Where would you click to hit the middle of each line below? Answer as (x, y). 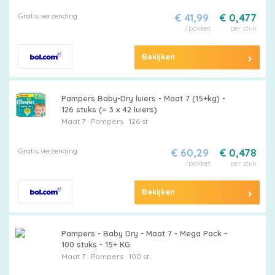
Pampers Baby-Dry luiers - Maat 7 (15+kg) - (143, 98)
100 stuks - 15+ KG (95, 244)
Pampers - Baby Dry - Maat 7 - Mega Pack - (144, 233)
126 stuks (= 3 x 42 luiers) (109, 109)
